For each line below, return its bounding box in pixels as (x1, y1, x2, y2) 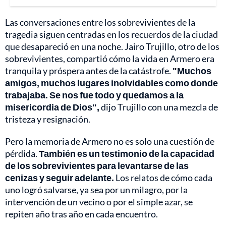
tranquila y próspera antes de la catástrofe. (5, 65, 173, 77)
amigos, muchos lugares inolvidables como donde (5, 77, 218, 89)
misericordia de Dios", (5, 101, 99, 113)
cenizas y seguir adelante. (5, 172, 114, 184)
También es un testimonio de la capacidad (39, 148, 214, 159)
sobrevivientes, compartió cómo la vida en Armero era (5, 53, 214, 65)
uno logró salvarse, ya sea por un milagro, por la (5, 184, 188, 196)
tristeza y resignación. (5, 114, 90, 125)
